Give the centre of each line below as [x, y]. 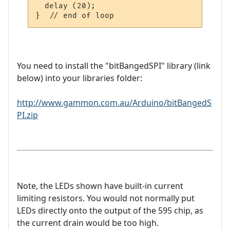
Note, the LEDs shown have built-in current [100, 186]
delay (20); [66, 6]
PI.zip [27, 115]
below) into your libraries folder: [80, 78]
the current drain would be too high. [88, 223]
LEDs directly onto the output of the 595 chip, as [110, 211]
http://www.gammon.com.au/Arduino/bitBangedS [114, 103]
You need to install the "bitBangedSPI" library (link [114, 66]
